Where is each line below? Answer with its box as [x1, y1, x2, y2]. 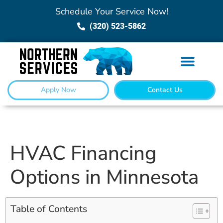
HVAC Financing [10, 140, 157, 167]
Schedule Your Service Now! [55, 5, 168, 17]
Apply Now [40, 85, 76, 95]
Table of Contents [10, 203, 87, 216]
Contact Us [147, 85, 183, 95]
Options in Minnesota [10, 164, 199, 191]
